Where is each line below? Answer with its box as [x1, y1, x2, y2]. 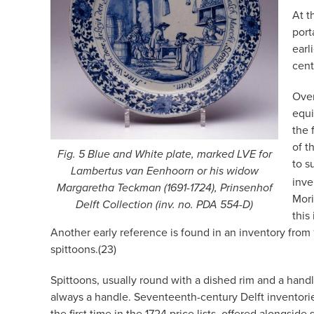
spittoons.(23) [50, 240, 116, 257]
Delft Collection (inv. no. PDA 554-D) [76, 198, 253, 212]
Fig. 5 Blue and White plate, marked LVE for [57, 148, 272, 162]
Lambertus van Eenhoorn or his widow [70, 165, 259, 179]
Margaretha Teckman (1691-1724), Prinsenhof [56, 182, 273, 196]
